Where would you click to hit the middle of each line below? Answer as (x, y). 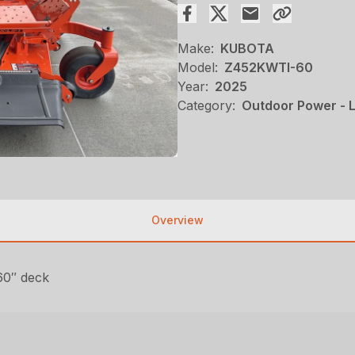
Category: (206, 105)
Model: (198, 67)
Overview (177, 220)
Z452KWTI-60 (269, 67)
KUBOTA (247, 48)
